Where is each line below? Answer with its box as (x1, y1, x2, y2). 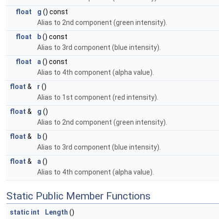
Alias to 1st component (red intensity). (37, 93, 158, 101)
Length (45, 208, 68, 216)
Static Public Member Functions (6, 190, 151, 202)
